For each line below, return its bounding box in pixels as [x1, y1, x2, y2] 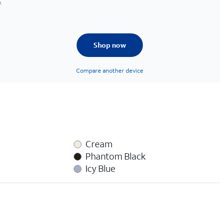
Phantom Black [85, 150, 146, 162]
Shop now [93, 40, 127, 50]
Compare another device [76, 67, 144, 74]
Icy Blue [85, 163, 116, 174]
